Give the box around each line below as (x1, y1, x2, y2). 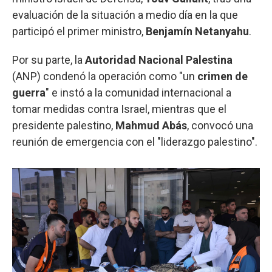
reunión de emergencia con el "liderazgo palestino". (12, 135, 257, 148)
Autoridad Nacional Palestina (85, 53, 233, 66)
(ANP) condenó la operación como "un (12, 69, 197, 83)
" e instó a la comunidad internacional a (46, 86, 231, 99)
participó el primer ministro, (12, 24, 146, 38)
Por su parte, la (12, 53, 85, 66)
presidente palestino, (12, 118, 115, 132)
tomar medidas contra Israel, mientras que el (12, 102, 226, 115)
